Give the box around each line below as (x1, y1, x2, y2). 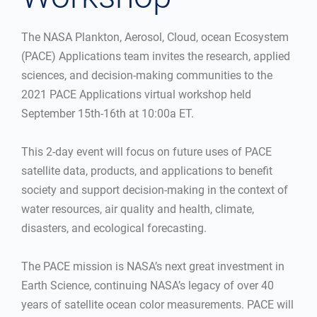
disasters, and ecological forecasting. (21, 221, 207, 235)
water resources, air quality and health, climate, (21, 202, 254, 216)
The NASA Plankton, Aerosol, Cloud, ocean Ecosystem (21, 30, 289, 44)
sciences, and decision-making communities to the (21, 69, 272, 82)
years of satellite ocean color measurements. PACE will (21, 298, 294, 311)
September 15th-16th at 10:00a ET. (21, 107, 194, 120)
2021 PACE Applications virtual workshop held (21, 88, 251, 101)
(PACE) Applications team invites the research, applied (21, 50, 290, 63)
